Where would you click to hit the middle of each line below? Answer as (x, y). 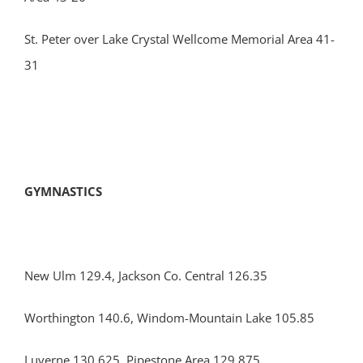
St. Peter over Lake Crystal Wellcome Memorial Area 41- (179, 39)
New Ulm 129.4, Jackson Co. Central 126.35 (146, 275)
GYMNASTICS (63, 191)
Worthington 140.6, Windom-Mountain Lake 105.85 (169, 318)
